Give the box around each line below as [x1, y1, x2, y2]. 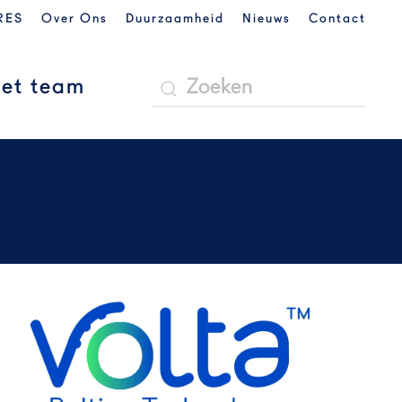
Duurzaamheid [126, 13, 224, 25]
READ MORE [134, 356, 206, 367]
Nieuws [242, 13, 291, 25]
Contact [309, 13, 366, 25]
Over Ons [41, 13, 108, 25]
